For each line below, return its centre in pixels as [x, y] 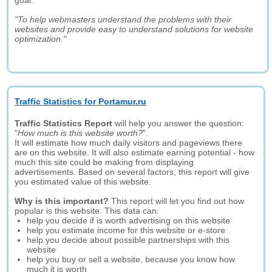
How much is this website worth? [80, 133]
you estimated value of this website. [83, 182]
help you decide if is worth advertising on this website [129, 220]
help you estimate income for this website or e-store [126, 230]
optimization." [41, 39]
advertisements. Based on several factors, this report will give [132, 172]
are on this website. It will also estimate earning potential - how [135, 152]
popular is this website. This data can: [87, 211]
